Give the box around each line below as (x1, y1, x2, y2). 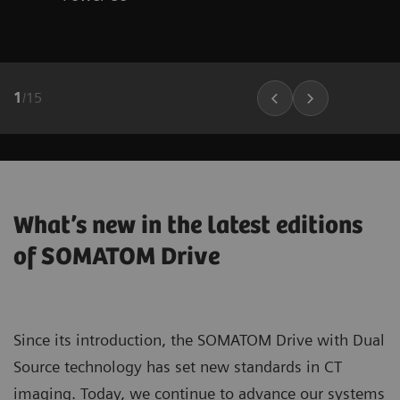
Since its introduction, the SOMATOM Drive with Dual (13, 329, 385, 349)
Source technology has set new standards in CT (13, 356, 342, 376)
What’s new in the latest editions (13, 211, 362, 240)
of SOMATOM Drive (13, 242, 220, 271)
